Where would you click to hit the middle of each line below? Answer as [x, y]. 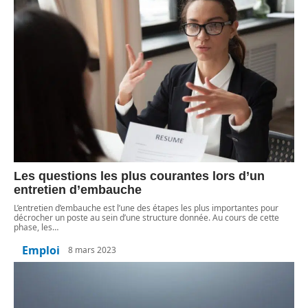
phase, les [33, 227]
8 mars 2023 [92, 250]
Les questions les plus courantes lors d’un [139, 176]
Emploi [41, 250]
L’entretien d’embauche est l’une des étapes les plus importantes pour [146, 208]
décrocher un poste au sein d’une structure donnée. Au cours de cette [146, 217]
